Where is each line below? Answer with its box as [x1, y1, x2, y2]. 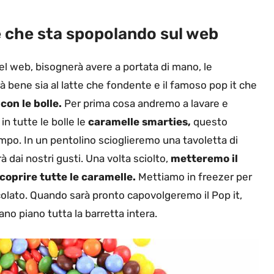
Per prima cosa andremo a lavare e [62, 97, 228, 110]
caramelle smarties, [88, 116, 191, 128]
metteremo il [171, 152, 238, 165]
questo [191, 116, 228, 128]
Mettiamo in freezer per [136, 171, 252, 183]
